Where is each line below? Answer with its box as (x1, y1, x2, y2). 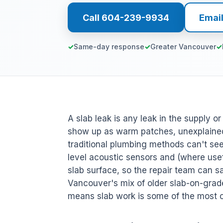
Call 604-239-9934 (83, 12, 169, 23)
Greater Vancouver (150, 42, 216, 51)
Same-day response (74, 42, 144, 51)
